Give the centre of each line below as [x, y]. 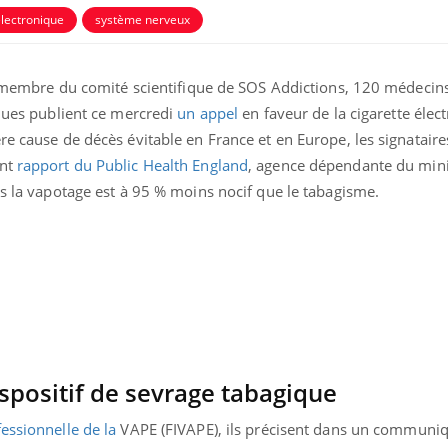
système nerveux [142, 19]
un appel [208, 112]
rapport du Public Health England [132, 164]
